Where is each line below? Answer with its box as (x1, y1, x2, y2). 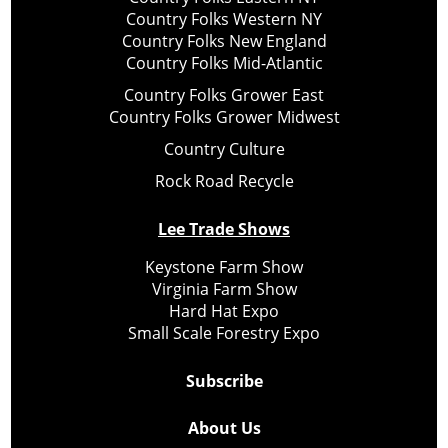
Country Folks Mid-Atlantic (125, 52, 323, 75)
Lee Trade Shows (158, 218, 290, 241)
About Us (187, 417, 261, 440)
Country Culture (163, 138, 285, 161)
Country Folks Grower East (124, 84, 324, 107)
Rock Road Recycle (154, 170, 294, 193)
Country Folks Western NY (126, 8, 322, 31)
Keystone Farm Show (145, 256, 303, 279)
